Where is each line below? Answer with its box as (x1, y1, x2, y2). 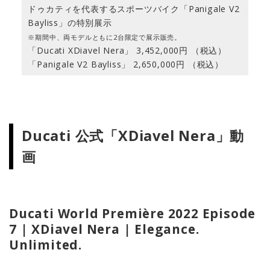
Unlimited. (9, 236, 83, 254)
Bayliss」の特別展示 (28, 17, 112, 29)
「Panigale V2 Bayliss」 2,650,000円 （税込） (28, 58, 224, 71)
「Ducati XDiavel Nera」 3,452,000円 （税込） (28, 45, 227, 57)
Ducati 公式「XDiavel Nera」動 (22, 126, 245, 146)
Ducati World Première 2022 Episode (9, 205, 256, 222)
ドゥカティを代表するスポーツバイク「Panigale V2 (28, 3, 240, 15)
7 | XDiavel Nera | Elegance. (9, 221, 199, 238)
